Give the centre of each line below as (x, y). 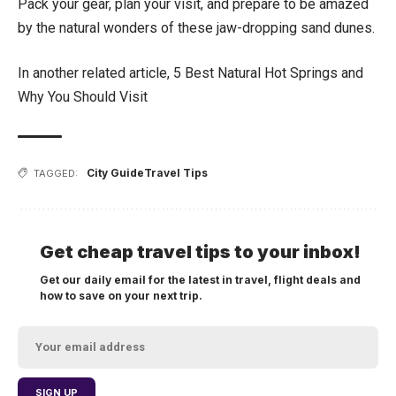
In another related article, (95, 72)
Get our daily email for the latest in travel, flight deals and (200, 279)
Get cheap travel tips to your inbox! (200, 251)
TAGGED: (56, 173)
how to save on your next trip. (121, 295)
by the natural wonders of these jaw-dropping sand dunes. (196, 27)
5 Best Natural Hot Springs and (268, 72)
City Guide (115, 172)
